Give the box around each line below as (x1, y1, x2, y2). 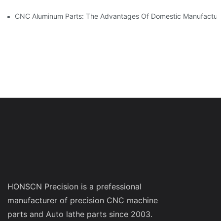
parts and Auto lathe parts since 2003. (7, 209, 152, 219)
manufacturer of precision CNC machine (7, 195, 158, 205)
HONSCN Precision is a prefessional (7, 181, 142, 191)
